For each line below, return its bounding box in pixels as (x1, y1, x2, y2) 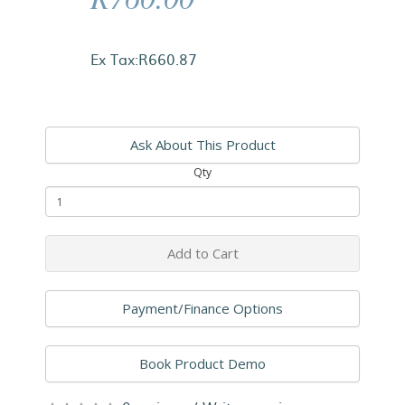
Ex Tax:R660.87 (90, 48, 197, 70)
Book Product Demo (139, 354, 266, 372)
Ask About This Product (129, 136, 276, 154)
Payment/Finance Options (122, 299, 283, 317)
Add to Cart (166, 244, 239, 262)
